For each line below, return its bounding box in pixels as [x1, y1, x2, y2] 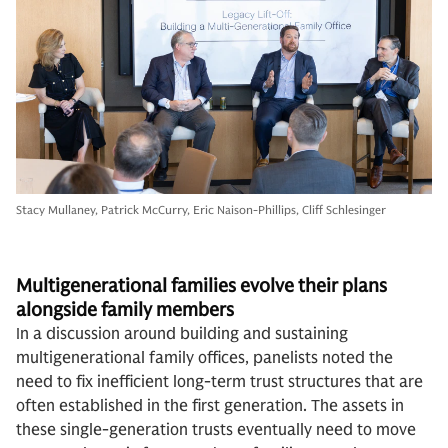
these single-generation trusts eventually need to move [16, 420, 416, 440]
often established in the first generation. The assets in [16, 396, 404, 416]
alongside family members [16, 298, 234, 321]
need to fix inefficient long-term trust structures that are [16, 372, 423, 392]
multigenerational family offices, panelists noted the [16, 348, 393, 368]
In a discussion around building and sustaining [16, 324, 348, 344]
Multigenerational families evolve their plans [16, 274, 387, 297]
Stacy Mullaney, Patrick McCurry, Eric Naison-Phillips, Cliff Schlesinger [16, 202, 386, 217]
